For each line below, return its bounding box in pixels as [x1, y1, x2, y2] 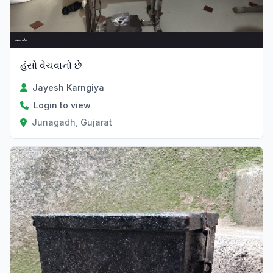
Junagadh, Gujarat [31, 117, 112, 128]
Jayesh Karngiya [32, 82, 105, 93]
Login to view [34, 100, 91, 111]
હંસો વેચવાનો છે [20, 59, 82, 72]
